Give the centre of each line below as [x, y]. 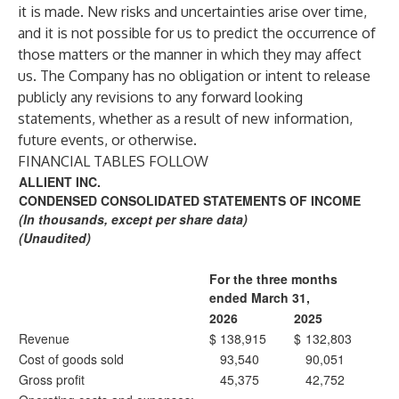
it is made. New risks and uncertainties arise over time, [192, 12]
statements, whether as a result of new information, [185, 118]
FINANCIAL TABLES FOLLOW [113, 161]
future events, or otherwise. [107, 140]
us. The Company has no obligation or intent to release [194, 76]
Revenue [44, 338]
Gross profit [52, 379]
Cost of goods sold [71, 359]
